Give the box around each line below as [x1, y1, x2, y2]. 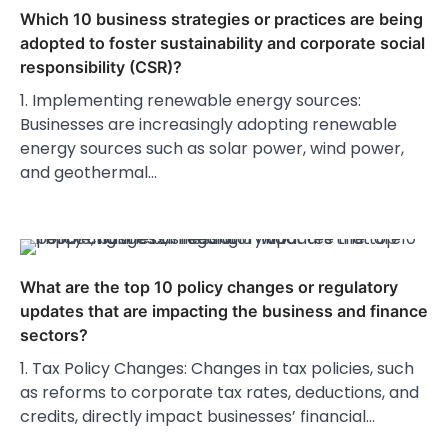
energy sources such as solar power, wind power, [20, 137, 404, 161]
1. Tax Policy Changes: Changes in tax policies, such [20, 357, 414, 381]
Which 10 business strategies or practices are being [20, 9, 423, 30]
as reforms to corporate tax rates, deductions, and [20, 381, 419, 405]
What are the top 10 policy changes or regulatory [20, 277, 398, 298]
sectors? [20, 325, 88, 346]
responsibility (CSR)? [20, 57, 182, 78]
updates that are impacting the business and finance [20, 301, 428, 322]
